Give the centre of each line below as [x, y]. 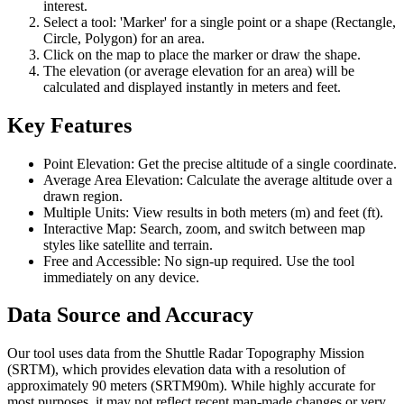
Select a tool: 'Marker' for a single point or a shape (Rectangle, [220, 22]
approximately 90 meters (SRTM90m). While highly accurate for [191, 386]
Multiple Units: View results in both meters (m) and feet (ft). [213, 212]
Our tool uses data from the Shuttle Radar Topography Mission [186, 353]
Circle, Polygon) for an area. [124, 38]
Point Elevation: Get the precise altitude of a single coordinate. [220, 163]
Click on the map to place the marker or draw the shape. [202, 54]
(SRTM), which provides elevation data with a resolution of [176, 370]
